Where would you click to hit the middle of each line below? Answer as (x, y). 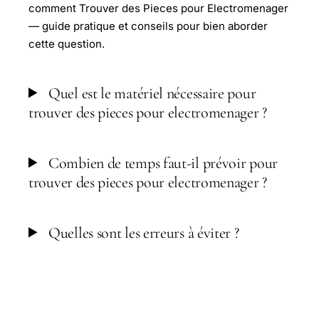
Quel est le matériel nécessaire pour (151, 93)
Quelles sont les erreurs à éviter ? (142, 232)
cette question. (67, 43)
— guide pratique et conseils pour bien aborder (148, 26)
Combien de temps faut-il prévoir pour (161, 163)
